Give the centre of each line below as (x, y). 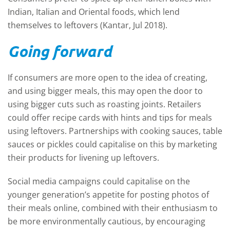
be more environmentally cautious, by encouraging (107, 221)
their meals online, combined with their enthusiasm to (113, 208)
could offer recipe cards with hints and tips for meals (110, 118)
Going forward (60, 51)
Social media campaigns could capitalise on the (99, 181)
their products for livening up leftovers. (83, 158)
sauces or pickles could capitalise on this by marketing (112, 144)
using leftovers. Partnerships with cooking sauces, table (115, 131)
